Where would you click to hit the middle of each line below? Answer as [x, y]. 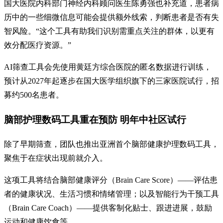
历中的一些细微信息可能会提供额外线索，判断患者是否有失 [111, 17]
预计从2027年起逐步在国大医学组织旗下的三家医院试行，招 [111, 81]
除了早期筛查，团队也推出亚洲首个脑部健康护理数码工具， [111, 144]
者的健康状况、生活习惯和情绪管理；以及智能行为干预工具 [111, 194]
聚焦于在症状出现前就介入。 [56, 158]
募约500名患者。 [34, 95]
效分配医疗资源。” [38, 45]
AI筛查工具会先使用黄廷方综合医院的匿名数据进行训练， [108, 67]
